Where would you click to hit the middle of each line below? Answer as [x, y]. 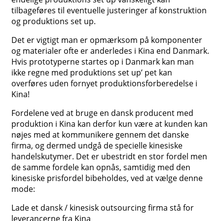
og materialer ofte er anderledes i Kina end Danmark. [110, 51]
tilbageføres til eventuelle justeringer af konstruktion [109, 11]
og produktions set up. [54, 21]
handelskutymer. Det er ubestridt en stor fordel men [109, 157]
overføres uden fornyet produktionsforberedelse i [104, 84]
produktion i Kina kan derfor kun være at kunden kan [110, 124]
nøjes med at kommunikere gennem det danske [100, 135]
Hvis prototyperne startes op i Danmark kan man [103, 62]
